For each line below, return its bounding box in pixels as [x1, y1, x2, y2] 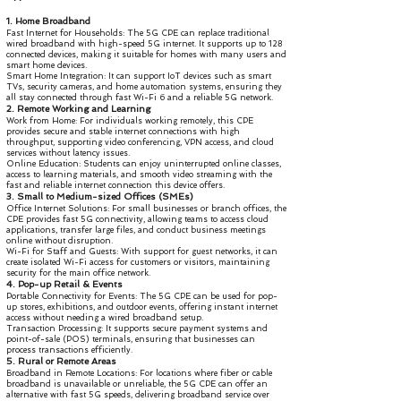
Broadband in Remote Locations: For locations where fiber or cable [6, 369, 272, 378]
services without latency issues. [6, 149, 130, 158]
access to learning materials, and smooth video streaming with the [6, 170, 272, 179]
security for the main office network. [6, 269, 150, 277]
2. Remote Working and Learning [6, 104, 150, 114]
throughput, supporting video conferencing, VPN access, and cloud [6, 138, 274, 147]
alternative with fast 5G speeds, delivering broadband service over [6, 390, 269, 399]
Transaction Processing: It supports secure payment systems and [6, 324, 268, 333]
